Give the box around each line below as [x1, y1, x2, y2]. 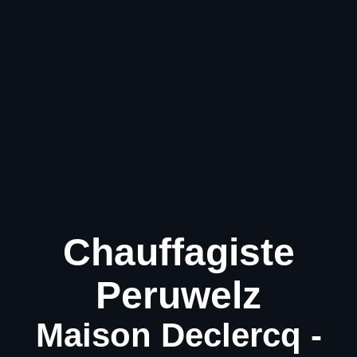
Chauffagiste [62, 231, 295, 274]
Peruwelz [96, 274, 261, 317]
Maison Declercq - [35, 316, 322, 355]
